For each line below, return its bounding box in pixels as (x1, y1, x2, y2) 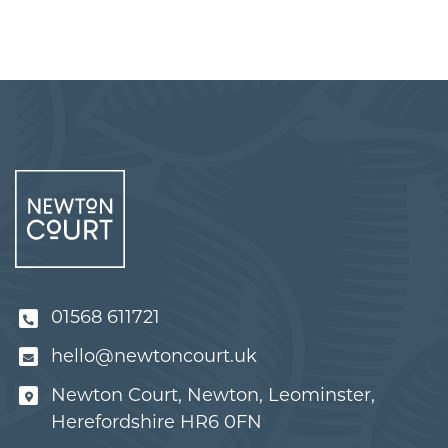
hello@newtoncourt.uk (51, 345, 257, 368)
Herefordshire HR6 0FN (51, 410, 262, 433)
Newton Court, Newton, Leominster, (51, 383, 375, 406)
